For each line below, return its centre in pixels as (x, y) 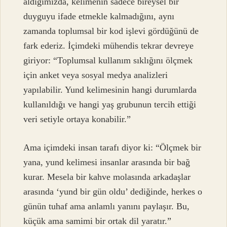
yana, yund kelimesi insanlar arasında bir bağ (107, 162)
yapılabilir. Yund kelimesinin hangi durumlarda (110, 90)
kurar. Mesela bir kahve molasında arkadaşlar (107, 177)
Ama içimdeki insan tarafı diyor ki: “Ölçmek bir (112, 147)
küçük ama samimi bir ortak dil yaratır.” (98, 221)
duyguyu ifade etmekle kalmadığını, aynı (99, 16)
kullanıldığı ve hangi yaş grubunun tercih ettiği (110, 105)
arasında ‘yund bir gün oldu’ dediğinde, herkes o (113, 191)
